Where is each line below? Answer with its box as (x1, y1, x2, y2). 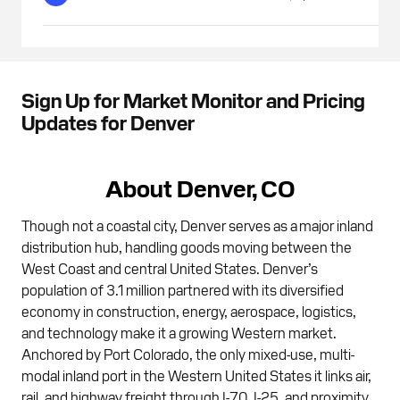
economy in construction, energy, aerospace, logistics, (21, 301, 356, 320)
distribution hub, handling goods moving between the (21, 237, 352, 255)
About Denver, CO (104, 171, 296, 202)
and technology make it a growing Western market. (21, 322, 337, 341)
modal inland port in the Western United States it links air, (21, 365, 371, 384)
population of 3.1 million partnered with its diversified (21, 279, 344, 298)
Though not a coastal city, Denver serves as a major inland (21, 215, 373, 234)
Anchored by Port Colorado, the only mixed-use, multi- (21, 344, 354, 362)
